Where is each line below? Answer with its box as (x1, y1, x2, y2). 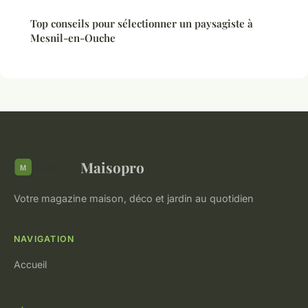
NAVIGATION (14, 233, 75, 244)
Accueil (14, 258, 47, 270)
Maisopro (80, 157, 145, 177)
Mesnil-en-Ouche (30, 30, 115, 45)
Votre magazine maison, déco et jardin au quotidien (14, 192, 254, 204)
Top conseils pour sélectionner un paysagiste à (30, 16, 253, 30)
